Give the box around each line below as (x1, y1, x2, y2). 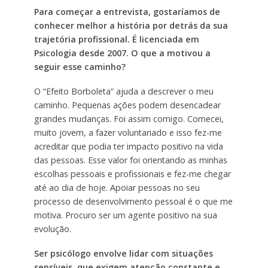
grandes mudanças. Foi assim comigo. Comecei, (33, 112, 224, 124)
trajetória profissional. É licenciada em (33, 33, 199, 45)
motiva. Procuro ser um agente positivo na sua (33, 209, 217, 221)
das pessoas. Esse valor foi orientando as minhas (33, 154, 227, 166)
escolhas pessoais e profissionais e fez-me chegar (33, 167, 231, 179)
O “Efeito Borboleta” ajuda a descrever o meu (33, 85, 214, 97)
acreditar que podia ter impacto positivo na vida (33, 140, 223, 152)
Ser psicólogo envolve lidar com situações (33, 247, 213, 259)
